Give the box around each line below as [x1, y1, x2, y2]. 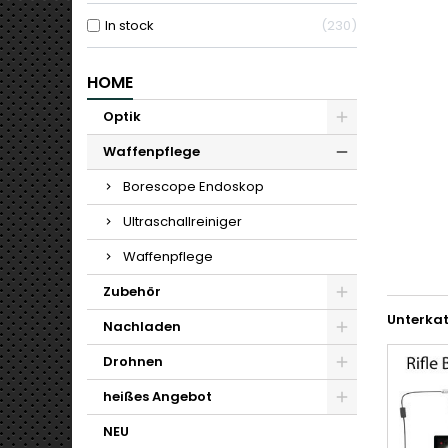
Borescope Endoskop [123, 177, 264, 196]
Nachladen [103, 317, 181, 336]
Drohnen [103, 352, 163, 371]
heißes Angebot [103, 387, 212, 406]
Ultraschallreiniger [123, 212, 242, 231]
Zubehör [103, 282, 161, 301]
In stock [105, 16, 154, 35]
